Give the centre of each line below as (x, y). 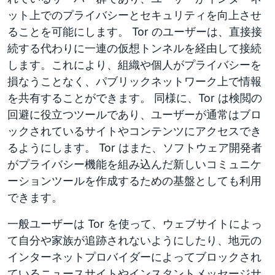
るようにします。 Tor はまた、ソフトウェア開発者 (135, 148)
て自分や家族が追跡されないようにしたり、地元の (134, 240)
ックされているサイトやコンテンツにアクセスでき (134, 131)
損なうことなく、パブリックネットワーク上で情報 (134, 81)
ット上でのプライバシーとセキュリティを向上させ (134, 15)
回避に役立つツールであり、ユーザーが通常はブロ (134, 114)
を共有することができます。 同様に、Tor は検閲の (135, 98)
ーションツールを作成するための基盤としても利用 (134, 181)
